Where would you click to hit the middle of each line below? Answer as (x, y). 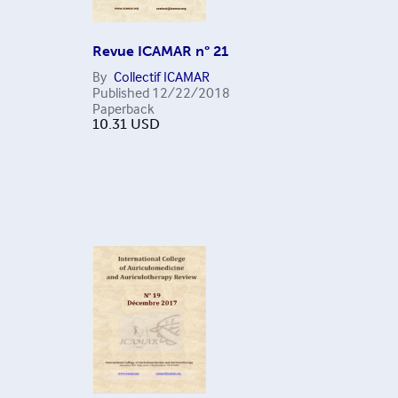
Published (120, 93)
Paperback (123, 109)
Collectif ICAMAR (161, 77)
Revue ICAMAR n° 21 (160, 52)
